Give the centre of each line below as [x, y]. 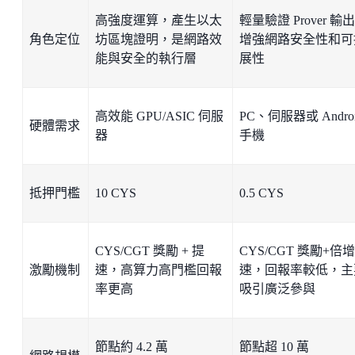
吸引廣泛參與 [277, 288]
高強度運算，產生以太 [158, 20]
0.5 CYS [261, 193]
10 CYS [116, 193]
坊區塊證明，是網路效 [158, 39]
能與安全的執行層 [146, 58]
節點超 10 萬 [274, 346]
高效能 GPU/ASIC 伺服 [159, 116]
